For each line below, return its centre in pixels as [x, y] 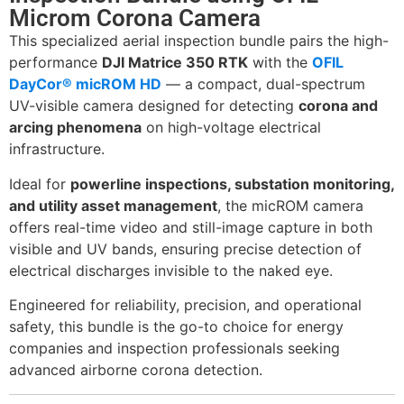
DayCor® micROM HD [85, 84]
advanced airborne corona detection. [136, 370]
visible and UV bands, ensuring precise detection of [185, 248]
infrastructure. [57, 149]
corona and [338, 106]
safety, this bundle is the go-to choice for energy [176, 327]
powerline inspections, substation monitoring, [232, 184]
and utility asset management [113, 205]
